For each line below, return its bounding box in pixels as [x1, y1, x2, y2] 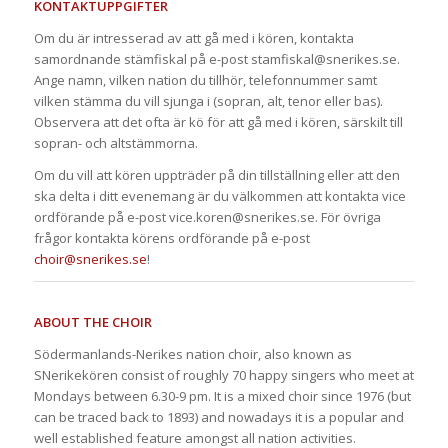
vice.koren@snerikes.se [168, 207, 315, 226]
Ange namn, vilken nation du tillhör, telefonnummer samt [33, 70, 377, 89]
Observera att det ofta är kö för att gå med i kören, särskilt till [33, 112, 403, 131]
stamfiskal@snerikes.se [250, 49, 397, 68]
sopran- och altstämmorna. [33, 133, 198, 152]
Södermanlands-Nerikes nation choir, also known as [33, 344, 352, 363]
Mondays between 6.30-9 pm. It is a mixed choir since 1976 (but [33, 386, 411, 405]
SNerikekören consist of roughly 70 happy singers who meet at [33, 365, 414, 384]
